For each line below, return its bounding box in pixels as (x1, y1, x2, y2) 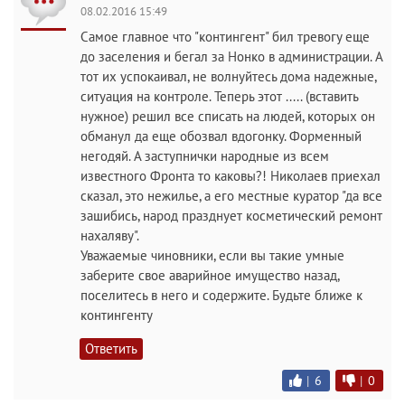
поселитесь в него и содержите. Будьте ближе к (80, 287, 363, 304)
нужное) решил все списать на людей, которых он (80, 108, 375, 125)
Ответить (85, 340, 137, 357)
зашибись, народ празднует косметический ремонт (80, 207, 382, 224)
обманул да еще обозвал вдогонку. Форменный (80, 127, 362, 145)
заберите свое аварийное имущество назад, (80, 267, 339, 284)
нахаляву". (80, 227, 139, 244)
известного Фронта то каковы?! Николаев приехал (80, 167, 381, 184)
